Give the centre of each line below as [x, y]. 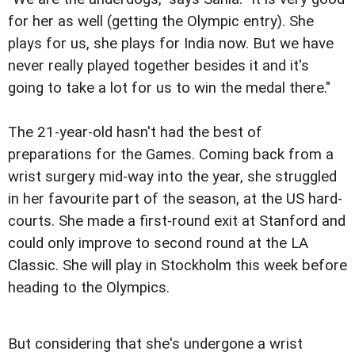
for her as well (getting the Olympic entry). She [161, 21]
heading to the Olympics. [89, 287]
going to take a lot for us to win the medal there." [169, 88]
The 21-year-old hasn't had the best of [135, 132]
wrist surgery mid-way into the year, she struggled [172, 176]
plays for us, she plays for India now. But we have [171, 43]
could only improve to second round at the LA [158, 243]
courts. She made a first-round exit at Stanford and [177, 221]
